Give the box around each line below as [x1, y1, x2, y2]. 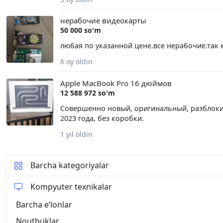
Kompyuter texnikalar [30, 181, 112, 192]
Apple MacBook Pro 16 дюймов [60, 78, 172, 88]
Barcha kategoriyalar [30, 160, 109, 171]
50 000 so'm [60, 25, 101, 35]
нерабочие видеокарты [60, 15, 146, 26]
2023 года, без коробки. [60, 113, 144, 123]
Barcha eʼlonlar [16, 199, 72, 211]
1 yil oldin [60, 129, 93, 139]
